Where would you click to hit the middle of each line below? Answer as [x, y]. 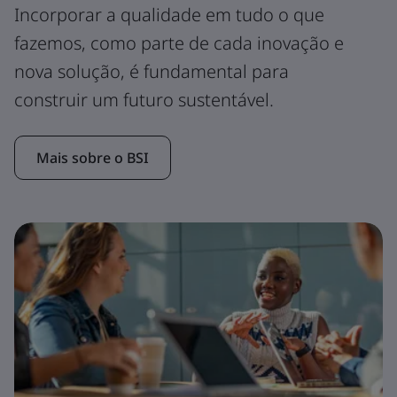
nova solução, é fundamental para [152, 71]
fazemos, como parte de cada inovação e [179, 43]
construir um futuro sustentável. [144, 99]
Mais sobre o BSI [93, 157]
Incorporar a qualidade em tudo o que [169, 14]
